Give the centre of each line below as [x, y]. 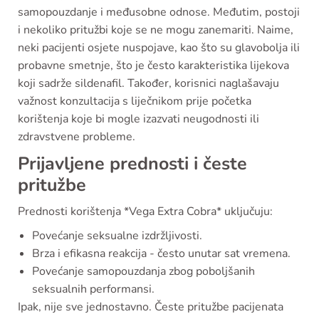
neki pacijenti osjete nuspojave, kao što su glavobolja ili [159, 48]
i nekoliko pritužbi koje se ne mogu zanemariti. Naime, [156, 30]
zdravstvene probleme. [77, 137]
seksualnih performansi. [93, 289]
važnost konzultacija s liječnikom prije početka [135, 101]
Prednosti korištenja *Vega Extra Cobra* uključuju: [145, 211]
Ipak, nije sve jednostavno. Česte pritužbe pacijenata [151, 307]
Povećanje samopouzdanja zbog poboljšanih [143, 271]
